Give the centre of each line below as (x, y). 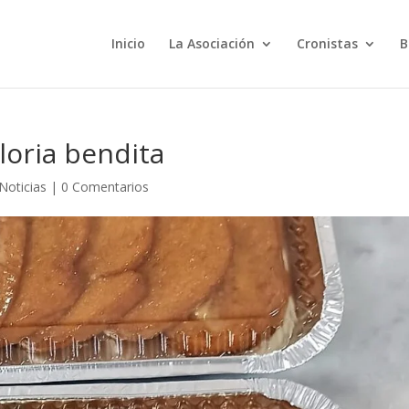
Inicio (128, 43)
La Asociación (211, 43)
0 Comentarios (105, 187)
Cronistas (327, 43)
